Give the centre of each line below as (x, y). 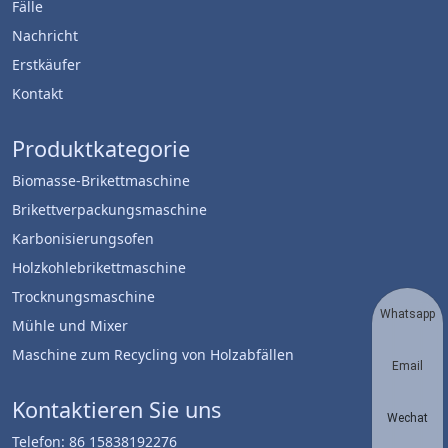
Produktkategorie (101, 148)
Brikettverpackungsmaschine (109, 209)
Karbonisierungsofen (83, 238)
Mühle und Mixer (70, 325)
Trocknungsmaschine (83, 296)
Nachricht (45, 35)
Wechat (407, 418)
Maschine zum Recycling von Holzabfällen (153, 354)
